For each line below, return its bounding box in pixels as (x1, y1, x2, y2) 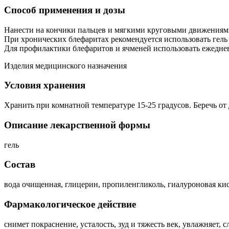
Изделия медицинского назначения (4, 61, 127, 70)
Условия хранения (4, 80, 85, 91)
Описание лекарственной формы (4, 119, 150, 130)
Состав (4, 159, 35, 170)
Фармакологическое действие (4, 198, 136, 210)
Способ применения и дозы (4, 5, 125, 16)
